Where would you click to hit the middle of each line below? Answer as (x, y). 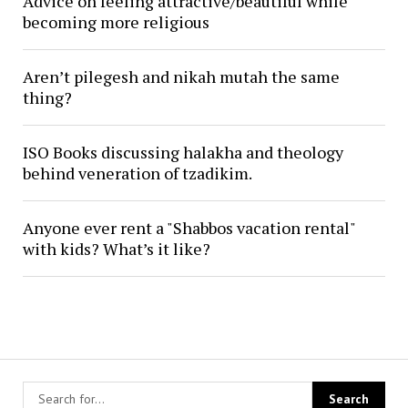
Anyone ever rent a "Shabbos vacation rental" (189, 228)
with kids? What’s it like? (116, 249)
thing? (47, 97)
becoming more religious (116, 22)
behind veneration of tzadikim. (137, 173)
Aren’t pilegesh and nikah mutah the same (181, 76)
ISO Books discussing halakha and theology (183, 152)
